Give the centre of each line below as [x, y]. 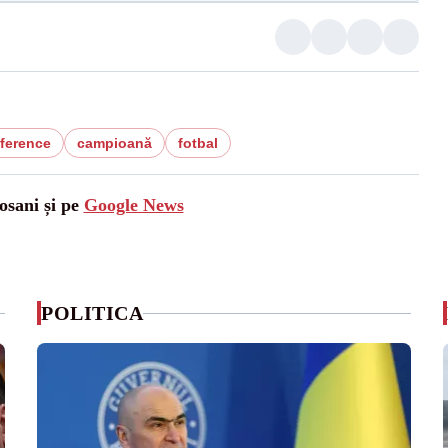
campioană [114, 143]
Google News [133, 205]
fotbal [197, 143]
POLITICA [92, 313]
